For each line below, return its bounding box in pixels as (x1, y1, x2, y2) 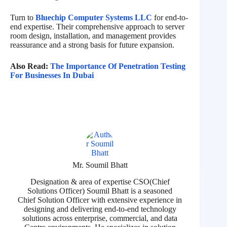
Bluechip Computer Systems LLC (35, 13, 152, 22)
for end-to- (152, 13, 188, 22)
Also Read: (10, 62, 50, 71)
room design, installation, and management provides (10, 31, 176, 41)
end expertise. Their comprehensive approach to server (10, 22, 184, 31)
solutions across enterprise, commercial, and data (22, 214, 178, 223)
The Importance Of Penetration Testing (50, 62, 185, 71)
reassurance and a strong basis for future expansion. (10, 41, 176, 50)
